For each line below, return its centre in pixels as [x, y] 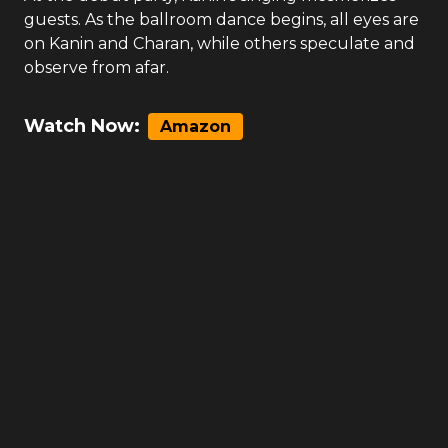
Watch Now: [82, 126]
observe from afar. [96, 67]
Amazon [195, 126]
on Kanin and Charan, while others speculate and [219, 43]
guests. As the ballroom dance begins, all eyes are [221, 19]
